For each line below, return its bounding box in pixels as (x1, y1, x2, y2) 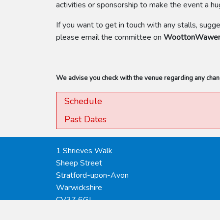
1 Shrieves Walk (56, 145, 112, 156)
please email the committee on (56, 32, 164, 43)
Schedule (64, 95, 102, 107)
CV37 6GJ (56, 194, 91, 205)
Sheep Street (56, 158, 102, 168)
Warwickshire (56, 182, 102, 193)
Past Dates (64, 113, 107, 125)
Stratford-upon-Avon (56, 170, 129, 181)
